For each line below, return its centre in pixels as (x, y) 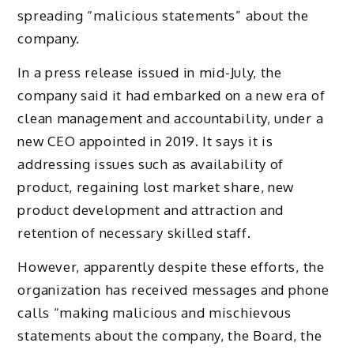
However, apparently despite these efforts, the (171, 266)
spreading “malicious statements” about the (163, 16)
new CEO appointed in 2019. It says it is (145, 141)
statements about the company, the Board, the (170, 335)
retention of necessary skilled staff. (134, 232)
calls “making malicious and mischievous (154, 312)
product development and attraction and (151, 209)
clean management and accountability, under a (171, 118)
